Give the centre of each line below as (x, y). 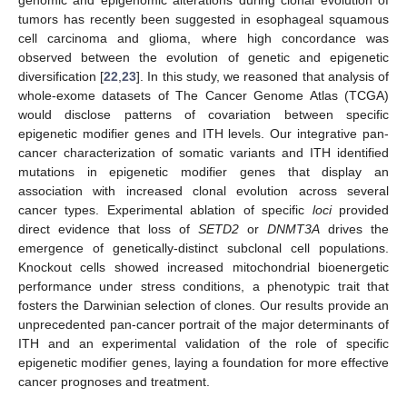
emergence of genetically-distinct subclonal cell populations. (203, 248)
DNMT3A (293, 228)
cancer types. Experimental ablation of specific (165, 209)
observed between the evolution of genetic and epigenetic (203, 57)
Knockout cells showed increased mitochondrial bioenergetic (203, 267)
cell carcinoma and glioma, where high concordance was (203, 38)
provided (360, 209)
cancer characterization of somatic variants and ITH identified (203, 152)
